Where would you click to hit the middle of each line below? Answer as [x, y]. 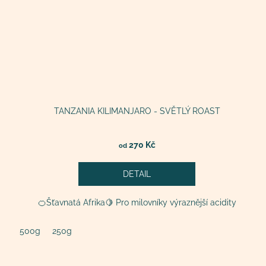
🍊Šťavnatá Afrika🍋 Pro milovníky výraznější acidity [137, 203]
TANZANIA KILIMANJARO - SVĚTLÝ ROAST [137, 111]
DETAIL [137, 174]
